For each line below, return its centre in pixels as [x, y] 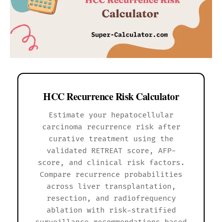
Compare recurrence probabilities [111, 174]
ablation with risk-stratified [111, 210]
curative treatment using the [111, 139]
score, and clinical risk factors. [111, 163]
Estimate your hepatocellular [111, 115]
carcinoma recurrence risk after [111, 127]
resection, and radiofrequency [111, 198]
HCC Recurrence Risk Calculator [111, 96]
